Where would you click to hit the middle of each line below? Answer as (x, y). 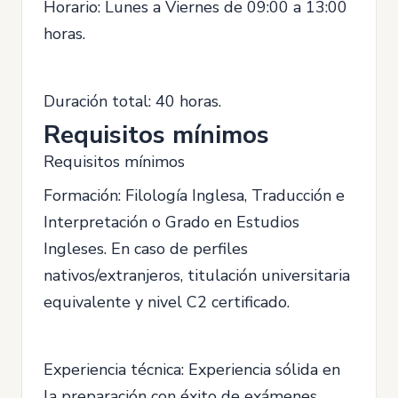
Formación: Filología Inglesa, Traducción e (194, 195)
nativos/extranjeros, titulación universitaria (197, 275)
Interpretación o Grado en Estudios (171, 222)
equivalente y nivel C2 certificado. (167, 302)
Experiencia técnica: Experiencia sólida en (192, 369)
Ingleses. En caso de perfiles (146, 248)
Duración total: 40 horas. (132, 101)
